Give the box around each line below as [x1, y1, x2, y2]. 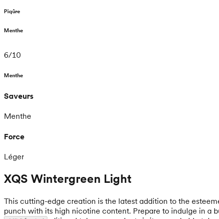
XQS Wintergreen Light [4, 171, 131, 186]
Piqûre [4, 8, 20, 15]
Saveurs [4, 91, 34, 101]
